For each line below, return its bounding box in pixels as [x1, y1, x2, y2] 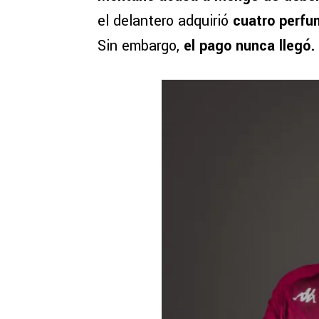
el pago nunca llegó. [184, 36, 315, 57]
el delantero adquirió [98, 11, 233, 32]
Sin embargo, [98, 36, 184, 57]
